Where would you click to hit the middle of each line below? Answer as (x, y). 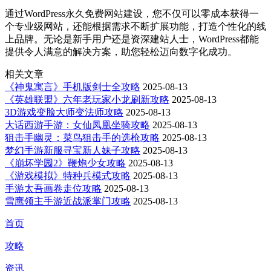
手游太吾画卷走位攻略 (53, 188)
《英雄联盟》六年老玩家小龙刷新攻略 (87, 99)
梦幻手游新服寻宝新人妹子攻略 (73, 150)
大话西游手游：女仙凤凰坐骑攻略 (77, 125)
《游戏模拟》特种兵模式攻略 (68, 175)
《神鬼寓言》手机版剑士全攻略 (73, 87)
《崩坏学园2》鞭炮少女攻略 (65, 163)
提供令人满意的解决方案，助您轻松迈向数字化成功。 (121, 51)
